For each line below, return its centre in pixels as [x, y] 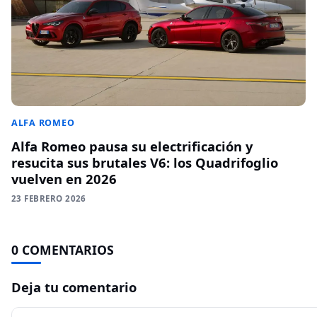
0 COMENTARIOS [63, 249]
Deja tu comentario [74, 287]
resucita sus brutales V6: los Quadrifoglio [145, 162]
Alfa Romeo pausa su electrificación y [132, 146]
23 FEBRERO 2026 [49, 198]
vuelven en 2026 [64, 178]
